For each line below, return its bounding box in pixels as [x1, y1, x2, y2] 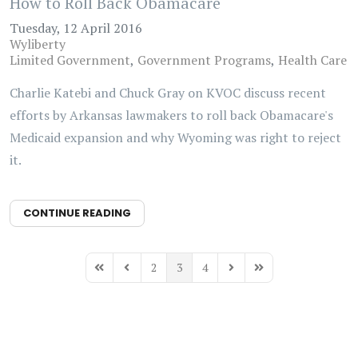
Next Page [223, 266, 276, 282]
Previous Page [119, 266, 189, 282]
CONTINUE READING [23, 205, 131, 221]
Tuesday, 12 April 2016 [10, 19, 142, 37]
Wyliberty [10, 35, 66, 53]
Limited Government [10, 51, 130, 69]
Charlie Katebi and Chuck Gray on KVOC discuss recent [10, 84, 326, 101]
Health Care [278, 51, 347, 69]
